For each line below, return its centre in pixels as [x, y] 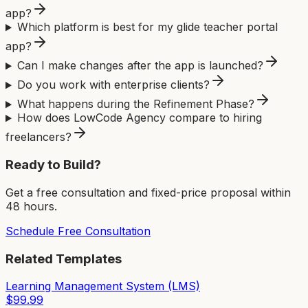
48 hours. [31, 206]
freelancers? [38, 137]
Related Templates [64, 258]
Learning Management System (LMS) [103, 286]
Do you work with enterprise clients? [113, 85]
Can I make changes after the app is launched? [140, 66]
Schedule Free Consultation [78, 231]
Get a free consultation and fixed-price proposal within [148, 192]
